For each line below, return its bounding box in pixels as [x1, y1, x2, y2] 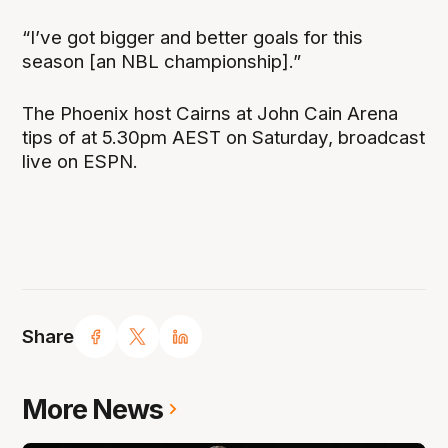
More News [22, 392, 164, 426]
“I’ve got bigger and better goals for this [22, 26, 364, 50]
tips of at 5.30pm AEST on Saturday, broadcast [22, 126, 426, 150]
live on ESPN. [22, 150, 139, 174]
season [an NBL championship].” [22, 50, 302, 74]
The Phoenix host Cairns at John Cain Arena [22, 102, 399, 126]
